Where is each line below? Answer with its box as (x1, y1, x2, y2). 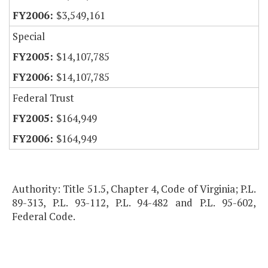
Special (13, 29, 45, 44)
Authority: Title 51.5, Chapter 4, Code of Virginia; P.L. (12, 182, 256, 196)
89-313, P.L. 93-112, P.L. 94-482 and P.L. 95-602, (12, 196, 256, 210)
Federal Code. (12, 209, 75, 224)
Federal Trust (13, 91, 74, 105)
